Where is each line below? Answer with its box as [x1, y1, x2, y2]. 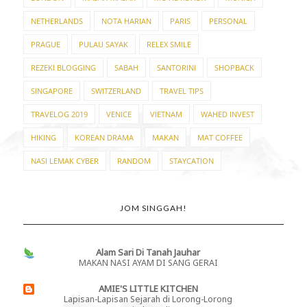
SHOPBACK [214, 62, 254, 73]
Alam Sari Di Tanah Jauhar [96, 246, 201, 259]
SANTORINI [156, 62, 196, 73]
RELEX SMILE [146, 39, 191, 50]
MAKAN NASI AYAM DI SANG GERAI [78, 257, 218, 269]
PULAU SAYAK [78, 39, 128, 50]
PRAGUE [30, 39, 60, 50]
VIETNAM [149, 109, 182, 120]
